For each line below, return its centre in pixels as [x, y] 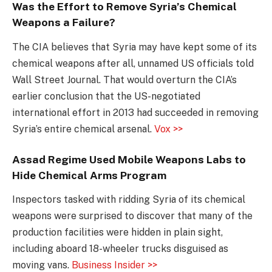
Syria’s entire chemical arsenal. [83, 129]
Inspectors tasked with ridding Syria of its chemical [129, 200]
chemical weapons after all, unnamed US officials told [133, 63]
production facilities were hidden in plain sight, [117, 233]
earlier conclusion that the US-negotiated [106, 96]
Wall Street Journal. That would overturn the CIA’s [124, 80]
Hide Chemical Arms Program [89, 175]
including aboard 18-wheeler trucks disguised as [120, 249]
